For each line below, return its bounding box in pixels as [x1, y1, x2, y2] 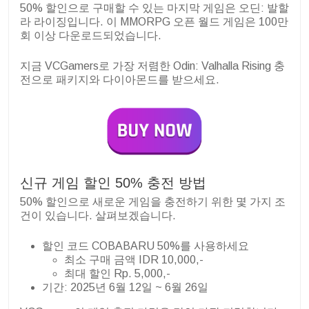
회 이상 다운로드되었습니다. [20, 29, 161, 41]
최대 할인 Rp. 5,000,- [64, 268, 170, 280]
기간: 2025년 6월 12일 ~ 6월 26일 [42, 281, 208, 294]
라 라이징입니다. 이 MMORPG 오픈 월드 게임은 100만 [20, 15, 288, 28]
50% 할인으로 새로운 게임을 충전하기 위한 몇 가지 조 [20, 196, 286, 208]
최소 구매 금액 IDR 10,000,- [64, 254, 203, 266]
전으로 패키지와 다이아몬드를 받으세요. [20, 73, 219, 86]
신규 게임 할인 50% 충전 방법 [20, 175, 206, 191]
